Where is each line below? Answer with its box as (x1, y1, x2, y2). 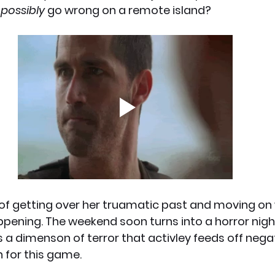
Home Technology (133, 24, 239, 40)
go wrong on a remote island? (45, 2, 211, 18)
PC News (60, 24, 109, 40)
